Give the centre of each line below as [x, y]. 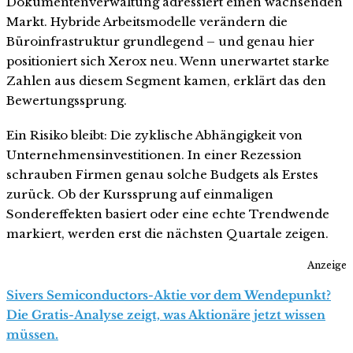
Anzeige [327, 266]
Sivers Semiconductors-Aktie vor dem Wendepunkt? [169, 295]
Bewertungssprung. [67, 100]
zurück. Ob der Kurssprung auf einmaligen [140, 194]
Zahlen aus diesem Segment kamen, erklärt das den [166, 80]
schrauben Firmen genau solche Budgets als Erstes [162, 174]
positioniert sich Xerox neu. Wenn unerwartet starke [168, 61]
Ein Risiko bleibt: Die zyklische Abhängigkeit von [154, 135]
